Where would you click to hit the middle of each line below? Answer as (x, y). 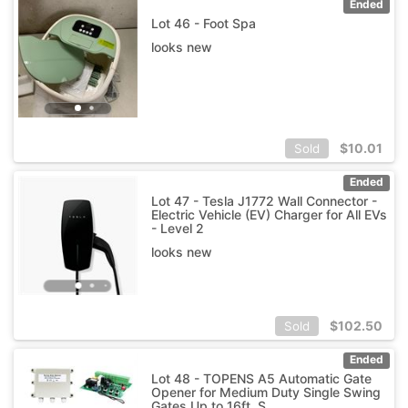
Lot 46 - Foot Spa (203, 23)
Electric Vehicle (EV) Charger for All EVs (269, 214)
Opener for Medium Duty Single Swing (265, 392)
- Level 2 (177, 228)
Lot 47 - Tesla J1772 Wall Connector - (264, 200)
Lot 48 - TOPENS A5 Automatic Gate (261, 378)
